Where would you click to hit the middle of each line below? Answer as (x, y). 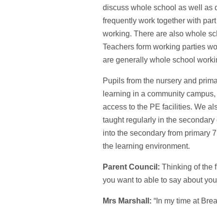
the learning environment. (146, 146)
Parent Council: (131, 167)
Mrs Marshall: (128, 201)
